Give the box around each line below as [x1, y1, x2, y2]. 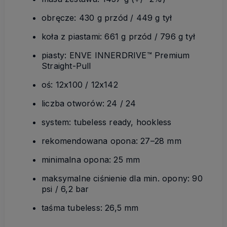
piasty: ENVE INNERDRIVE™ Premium [42, 50, 190, 61]
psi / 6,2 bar [42, 184, 89, 195]
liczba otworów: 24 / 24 [42, 98, 136, 109]
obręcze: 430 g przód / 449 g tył [42, 13, 172, 23]
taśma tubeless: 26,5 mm [42, 203, 139, 213]
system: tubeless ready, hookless [42, 117, 172, 128]
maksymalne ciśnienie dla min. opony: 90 [42, 173, 203, 184]
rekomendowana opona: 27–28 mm [42, 136, 181, 146]
